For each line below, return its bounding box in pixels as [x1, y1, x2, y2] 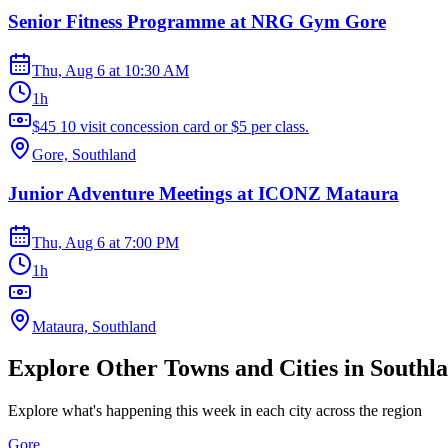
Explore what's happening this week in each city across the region [8, 402, 422, 420]
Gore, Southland [32, 146, 136, 164]
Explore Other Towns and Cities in [8, 355, 370, 382]
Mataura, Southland [32, 317, 156, 335]
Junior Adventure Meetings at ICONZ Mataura [8, 182, 399, 204]
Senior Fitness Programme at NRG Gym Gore [8, 11, 386, 33]
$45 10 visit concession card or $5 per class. [32, 118, 309, 136]
